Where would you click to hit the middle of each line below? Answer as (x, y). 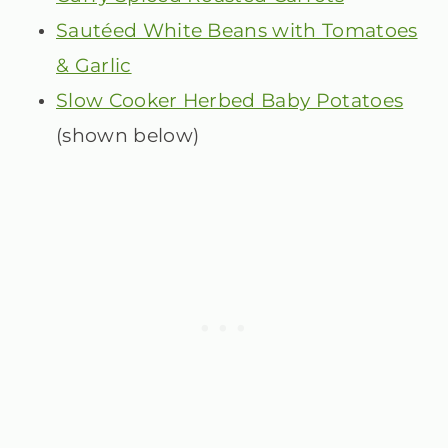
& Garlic (94, 66)
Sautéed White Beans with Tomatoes (237, 31)
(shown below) (128, 136)
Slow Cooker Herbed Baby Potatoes (230, 101)
